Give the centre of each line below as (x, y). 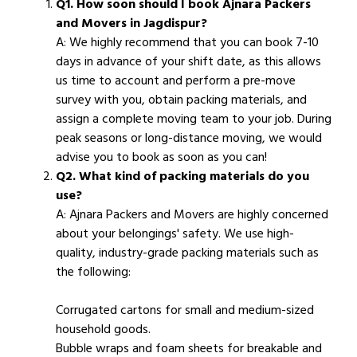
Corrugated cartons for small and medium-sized (185, 310)
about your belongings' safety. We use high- (175, 234)
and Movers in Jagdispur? (131, 24)
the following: (93, 272)
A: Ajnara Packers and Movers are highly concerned (192, 215)
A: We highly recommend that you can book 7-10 (187, 43)
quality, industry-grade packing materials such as (187, 253)
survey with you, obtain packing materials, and (181, 100)
